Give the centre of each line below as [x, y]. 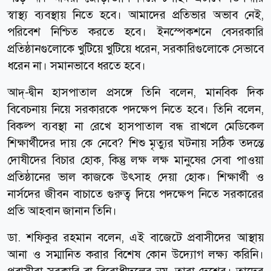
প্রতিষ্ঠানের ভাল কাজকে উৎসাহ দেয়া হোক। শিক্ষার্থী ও [135, 177]
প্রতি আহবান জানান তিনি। [62, 211]
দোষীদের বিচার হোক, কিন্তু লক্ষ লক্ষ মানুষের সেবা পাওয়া [135, 160]
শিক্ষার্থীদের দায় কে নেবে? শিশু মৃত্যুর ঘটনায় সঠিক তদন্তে [135, 143]
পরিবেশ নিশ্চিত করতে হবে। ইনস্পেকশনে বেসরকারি [135, 31]
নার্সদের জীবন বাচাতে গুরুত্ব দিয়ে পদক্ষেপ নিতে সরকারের [135, 194]
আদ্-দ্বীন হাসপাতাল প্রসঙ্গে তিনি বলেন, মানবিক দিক [135, 92]
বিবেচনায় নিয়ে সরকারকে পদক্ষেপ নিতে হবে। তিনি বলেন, [135, 109]
